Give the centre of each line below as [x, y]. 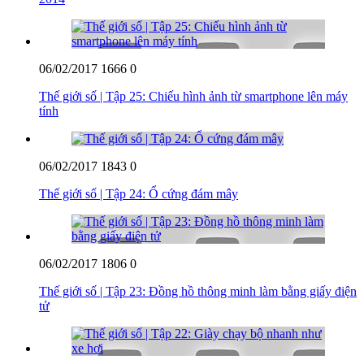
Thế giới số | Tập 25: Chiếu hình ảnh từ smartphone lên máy [193, 96]
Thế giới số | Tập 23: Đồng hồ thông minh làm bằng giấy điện [198, 291]
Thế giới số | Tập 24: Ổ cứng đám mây [139, 193]
